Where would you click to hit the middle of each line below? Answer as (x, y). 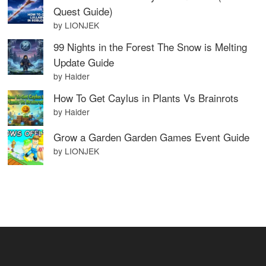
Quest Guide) (83, 11)
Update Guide (84, 62)
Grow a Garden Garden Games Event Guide (152, 137)
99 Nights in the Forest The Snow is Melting (151, 47)
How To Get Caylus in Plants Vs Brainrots (146, 98)
